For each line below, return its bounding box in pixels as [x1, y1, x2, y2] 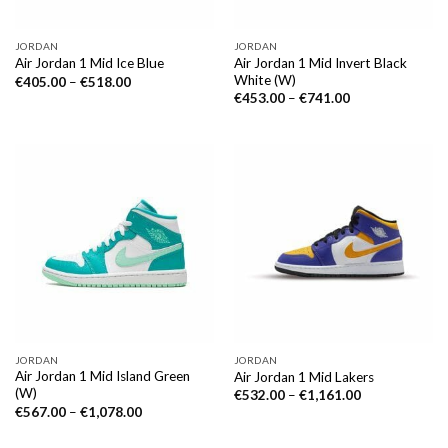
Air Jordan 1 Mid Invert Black [233, 54, 407, 71]
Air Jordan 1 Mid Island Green [14, 368, 190, 385]
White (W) [233, 71, 296, 88]
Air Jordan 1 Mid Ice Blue [14, 55, 164, 72]
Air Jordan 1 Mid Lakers [233, 368, 374, 385]
